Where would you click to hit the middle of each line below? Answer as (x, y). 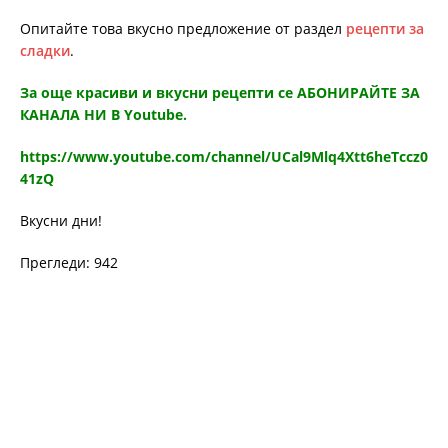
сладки (45, 51)
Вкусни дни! (61, 221)
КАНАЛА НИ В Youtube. (103, 115)
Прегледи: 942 (69, 263)
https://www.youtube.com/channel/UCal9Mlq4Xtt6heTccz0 (224, 157)
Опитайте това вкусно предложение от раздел (181, 29)
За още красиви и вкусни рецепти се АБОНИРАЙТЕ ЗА (220, 93)
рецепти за (383, 29)
